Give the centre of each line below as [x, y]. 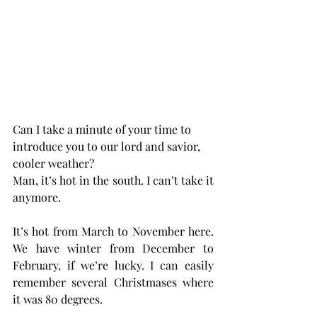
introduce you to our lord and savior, [108, 146]
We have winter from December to [113, 248]
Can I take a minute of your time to [103, 129]
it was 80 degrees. [58, 299]
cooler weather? [53, 163]
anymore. [37, 197]
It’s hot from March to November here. [113, 231]
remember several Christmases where [113, 282]
